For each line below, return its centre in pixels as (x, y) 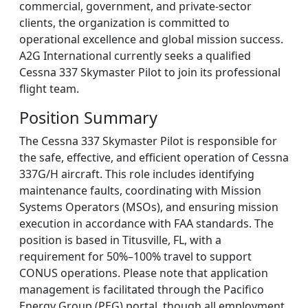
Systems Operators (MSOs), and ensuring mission (149, 207)
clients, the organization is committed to (124, 23)
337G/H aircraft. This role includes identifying (137, 174)
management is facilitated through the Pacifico (142, 289)
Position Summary (88, 118)
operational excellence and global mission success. (151, 39)
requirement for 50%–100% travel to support (135, 256)
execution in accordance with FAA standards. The (146, 223)
